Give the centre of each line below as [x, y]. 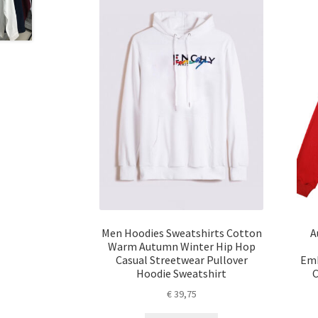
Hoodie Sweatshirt [182, 273]
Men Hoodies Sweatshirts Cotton [181, 232]
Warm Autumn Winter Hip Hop [181, 246]
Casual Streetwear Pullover [181, 259]
